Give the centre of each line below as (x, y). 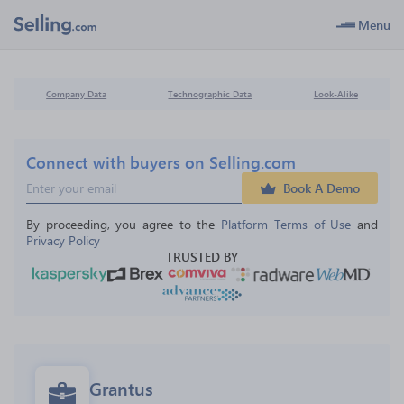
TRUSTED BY (202, 257)
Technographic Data (210, 94)
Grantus (121, 388)
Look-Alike (335, 94)
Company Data (77, 94)
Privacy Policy (63, 240)
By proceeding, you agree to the (124, 224)
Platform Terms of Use (286, 224)
